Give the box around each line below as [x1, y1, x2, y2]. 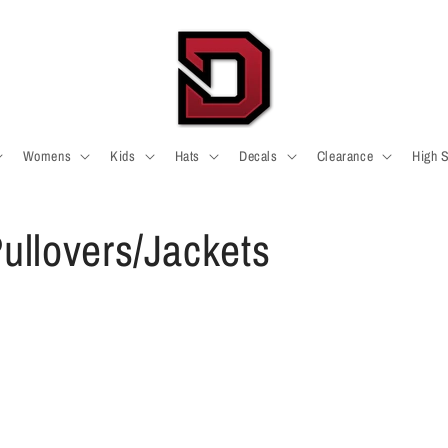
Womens [22, 147, 72, 165]
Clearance [316, 147, 374, 165]
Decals [239, 147, 278, 165]
